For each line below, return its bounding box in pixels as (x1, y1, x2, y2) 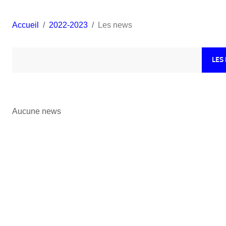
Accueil (12, 20, 39, 29)
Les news (98, 20, 132, 29)
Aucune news (12, 106, 61, 116)
